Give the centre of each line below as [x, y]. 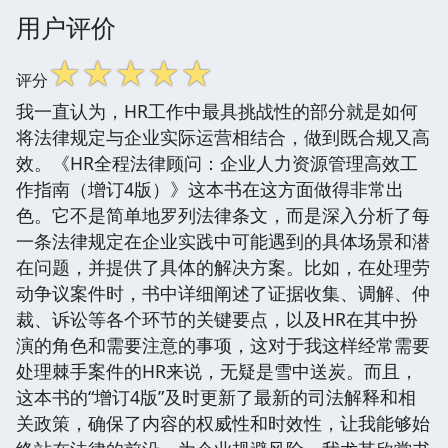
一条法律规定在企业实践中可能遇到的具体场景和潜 [223, 240]
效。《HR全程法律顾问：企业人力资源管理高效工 [217, 162]
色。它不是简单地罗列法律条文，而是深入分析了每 [223, 214]
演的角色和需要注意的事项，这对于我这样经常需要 [223, 344]
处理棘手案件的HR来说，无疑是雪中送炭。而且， [217, 370]
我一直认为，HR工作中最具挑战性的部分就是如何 [217, 110]
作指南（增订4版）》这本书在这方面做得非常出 [210, 188]
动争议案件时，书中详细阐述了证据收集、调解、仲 [223, 292]
